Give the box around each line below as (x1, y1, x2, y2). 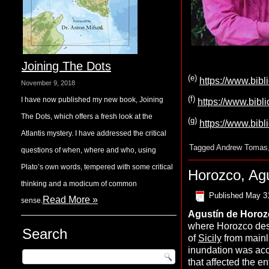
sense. (20, 196, 43, 205)
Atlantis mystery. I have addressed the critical (20, 129, 166, 138)
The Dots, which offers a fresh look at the (20, 112, 153, 121)
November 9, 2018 (20, 79, 75, 86)
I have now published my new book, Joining (20, 95, 163, 104)
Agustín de (187, 209, 238, 220)
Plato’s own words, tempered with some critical (20, 163, 173, 171)
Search (22, 226, 67, 242)
